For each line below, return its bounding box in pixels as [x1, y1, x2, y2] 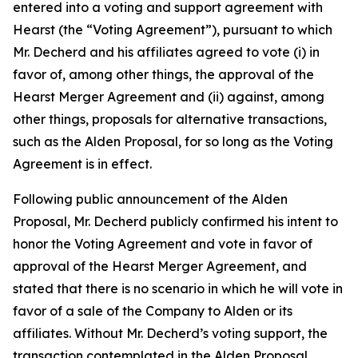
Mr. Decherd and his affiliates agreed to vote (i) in [13, 44, 320, 60]
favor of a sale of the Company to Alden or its [13, 303, 292, 319]
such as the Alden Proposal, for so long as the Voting [13, 133, 333, 149]
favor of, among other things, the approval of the [13, 66, 314, 82]
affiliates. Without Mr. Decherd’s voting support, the [13, 325, 328, 341]
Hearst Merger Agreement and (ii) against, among [13, 89, 324, 105]
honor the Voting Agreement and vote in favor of [13, 236, 312, 252]
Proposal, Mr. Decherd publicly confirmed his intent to [13, 213, 338, 229]
